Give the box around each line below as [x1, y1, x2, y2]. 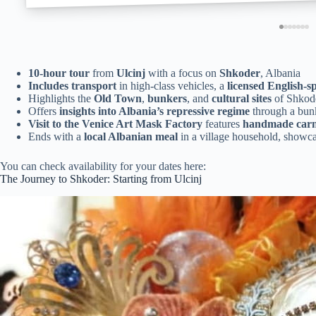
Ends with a [28, 130, 84, 142]
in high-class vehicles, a [116, 79, 227, 92]
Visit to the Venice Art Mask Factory [28, 117, 202, 130]
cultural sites [212, 92, 272, 104]
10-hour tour [28, 66, 90, 79]
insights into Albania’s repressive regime [59, 104, 250, 117]
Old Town [94, 92, 142, 104]
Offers [28, 104, 59, 117]
